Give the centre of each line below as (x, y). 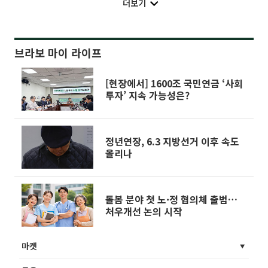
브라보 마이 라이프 (58, 52)
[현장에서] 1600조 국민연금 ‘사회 (174, 83)
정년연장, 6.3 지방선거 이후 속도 (172, 141)
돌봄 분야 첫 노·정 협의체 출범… (171, 199)
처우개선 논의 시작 (144, 211)
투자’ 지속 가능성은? (147, 95)
